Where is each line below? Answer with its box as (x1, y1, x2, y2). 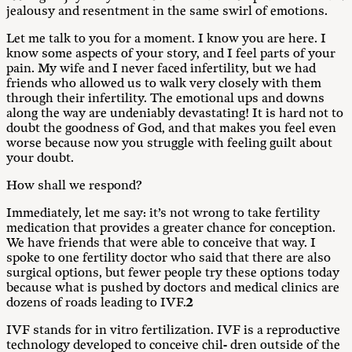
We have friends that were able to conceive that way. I (6, 236, 316, 251)
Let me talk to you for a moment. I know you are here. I (6, 31, 326, 46)
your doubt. (6, 151, 74, 166)
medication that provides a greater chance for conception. (6, 221, 335, 236)
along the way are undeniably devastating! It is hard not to (6, 106, 343, 121)
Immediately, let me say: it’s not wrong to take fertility (6, 206, 320, 221)
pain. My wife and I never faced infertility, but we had (6, 61, 316, 76)
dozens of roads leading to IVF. (6, 295, 186, 310)
